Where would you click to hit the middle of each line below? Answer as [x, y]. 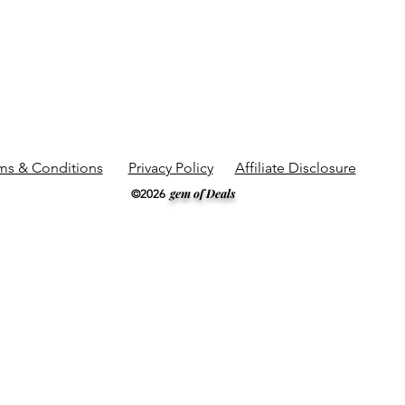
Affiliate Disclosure [295, 168]
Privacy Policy [170, 168]
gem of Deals [202, 193]
